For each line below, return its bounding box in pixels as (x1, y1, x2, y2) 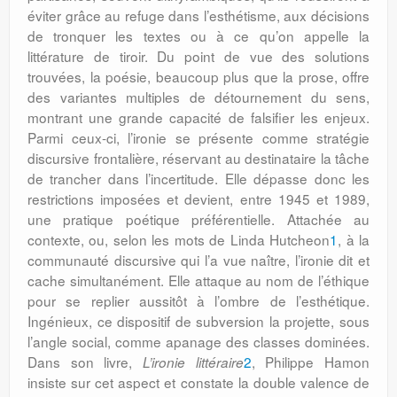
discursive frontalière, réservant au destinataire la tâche (27, 148, 370, 167)
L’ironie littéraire (143, 353, 244, 371)
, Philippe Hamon (251, 352, 370, 371)
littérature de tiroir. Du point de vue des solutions (27, 46, 370, 66)
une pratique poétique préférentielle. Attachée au (27, 209, 370, 229)
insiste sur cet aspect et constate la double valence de (27, 372, 370, 392)
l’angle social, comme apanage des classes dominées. (27, 331, 370, 351)
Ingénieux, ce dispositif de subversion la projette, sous (27, 311, 370, 331)
